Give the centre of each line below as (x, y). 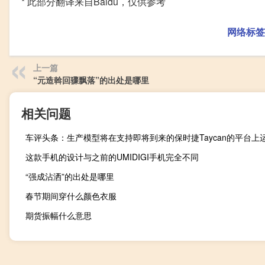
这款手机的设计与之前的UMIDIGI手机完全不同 (112, 157)
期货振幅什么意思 (59, 216)
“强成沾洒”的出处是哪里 (70, 177)
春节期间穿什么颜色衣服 (71, 196)
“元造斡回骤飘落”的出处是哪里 (91, 80)
